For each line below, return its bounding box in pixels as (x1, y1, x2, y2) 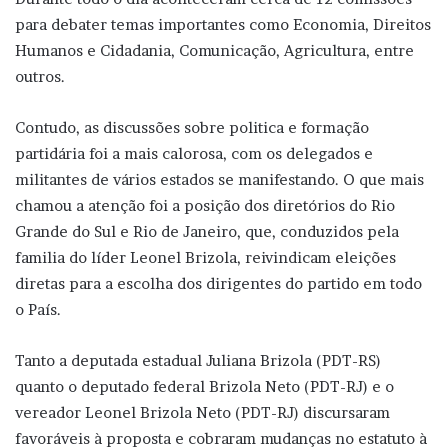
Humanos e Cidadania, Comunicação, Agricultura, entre (15, 40, 414, 60)
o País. (15, 299, 61, 319)
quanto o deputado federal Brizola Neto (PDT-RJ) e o (15, 376, 394, 396)
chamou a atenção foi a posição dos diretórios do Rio (15, 195, 395, 215)
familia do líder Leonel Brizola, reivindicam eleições (15, 247, 396, 267)
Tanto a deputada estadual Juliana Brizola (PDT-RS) (15, 350, 381, 370)
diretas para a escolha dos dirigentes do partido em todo (15, 273, 422, 293)
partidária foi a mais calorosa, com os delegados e (15, 143, 373, 163)
